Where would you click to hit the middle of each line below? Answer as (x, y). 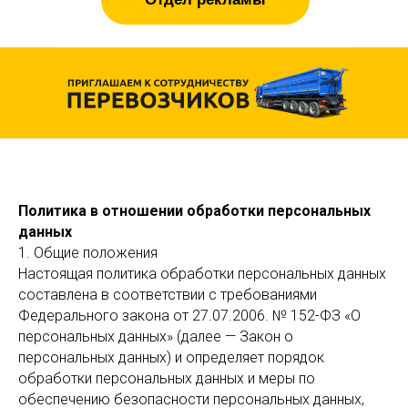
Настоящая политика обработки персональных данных (202, 274)
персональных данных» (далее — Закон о (156, 337)
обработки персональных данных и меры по (167, 378)
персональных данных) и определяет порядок (171, 357)
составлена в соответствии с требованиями (168, 295)
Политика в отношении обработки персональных (194, 211)
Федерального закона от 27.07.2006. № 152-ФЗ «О (189, 316)
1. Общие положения (88, 253)
